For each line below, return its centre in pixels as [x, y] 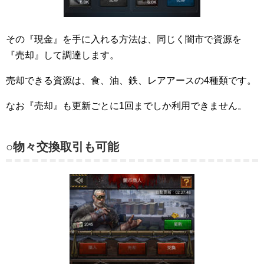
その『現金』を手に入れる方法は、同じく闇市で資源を [124, 39]
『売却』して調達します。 [62, 55]
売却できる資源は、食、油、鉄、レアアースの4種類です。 [131, 80]
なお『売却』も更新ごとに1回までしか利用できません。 [126, 105]
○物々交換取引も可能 [62, 146]
